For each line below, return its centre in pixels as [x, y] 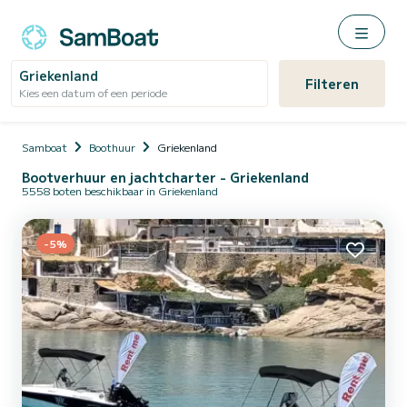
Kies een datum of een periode [93, 92]
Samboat [45, 147]
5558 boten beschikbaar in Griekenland [120, 190]
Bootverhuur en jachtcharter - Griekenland [165, 177]
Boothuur [112, 147]
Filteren [332, 84]
